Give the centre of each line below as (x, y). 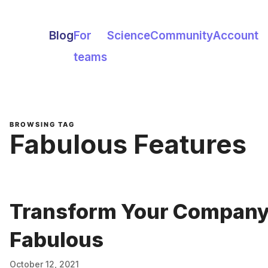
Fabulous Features (128, 145)
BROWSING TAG (42, 124)
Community (182, 36)
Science (129, 36)
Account (236, 36)
